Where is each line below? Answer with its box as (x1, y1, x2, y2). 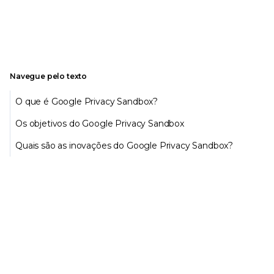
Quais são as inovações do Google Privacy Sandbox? (15, 139, 234, 151)
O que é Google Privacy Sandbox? (15, 95, 158, 107)
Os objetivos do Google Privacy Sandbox (15, 117, 184, 129)
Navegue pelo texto (10, 71, 87, 81)
